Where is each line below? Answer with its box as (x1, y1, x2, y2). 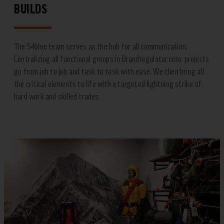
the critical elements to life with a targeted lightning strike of (14, 78, 202, 89)
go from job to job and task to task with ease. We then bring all (14, 66, 204, 77)
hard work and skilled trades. (14, 91, 100, 102)
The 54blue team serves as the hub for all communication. (14, 41, 188, 52)
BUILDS (14, 1, 47, 17)
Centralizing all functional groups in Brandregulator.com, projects (14, 53, 209, 64)
